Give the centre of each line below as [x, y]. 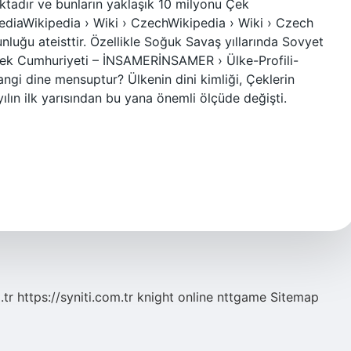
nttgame [242, 297]
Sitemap [295, 297]
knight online [175, 297]
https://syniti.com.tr [75, 297]
